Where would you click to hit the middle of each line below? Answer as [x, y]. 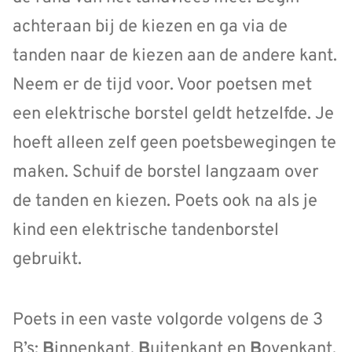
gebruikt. [47, 259]
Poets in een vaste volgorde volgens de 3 [168, 320]
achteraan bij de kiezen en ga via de [150, 27]
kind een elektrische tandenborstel [146, 230]
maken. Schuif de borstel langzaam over [166, 172]
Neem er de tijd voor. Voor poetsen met [162, 85]
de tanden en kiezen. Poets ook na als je [165, 201]
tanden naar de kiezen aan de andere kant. [175, 56]
